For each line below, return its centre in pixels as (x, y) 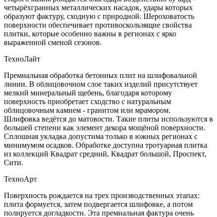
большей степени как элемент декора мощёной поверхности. (105, 128)
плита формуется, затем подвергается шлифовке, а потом (98, 204)
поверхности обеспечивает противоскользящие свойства (98, 25)
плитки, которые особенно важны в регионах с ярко (90, 34)
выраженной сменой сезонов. (53, 43)
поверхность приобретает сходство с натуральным (87, 102)
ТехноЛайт (22, 59)
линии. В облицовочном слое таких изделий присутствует (101, 84)
